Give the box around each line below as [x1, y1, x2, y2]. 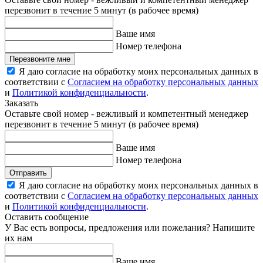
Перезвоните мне [9, 55, 70, 64]
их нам [5, 233, 32, 244]
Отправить [9, 168, 47, 178]
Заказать [5, 98, 38, 109]
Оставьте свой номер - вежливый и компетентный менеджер [5, 109, 248, 119]
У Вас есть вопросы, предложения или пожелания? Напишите [5, 222, 255, 233]
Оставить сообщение [5, 212, 89, 222]
